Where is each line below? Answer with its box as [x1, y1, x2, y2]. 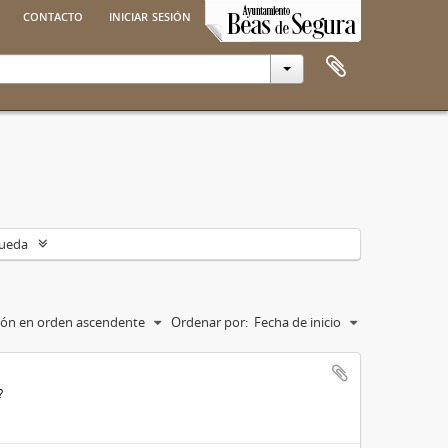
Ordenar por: [171, 312, 248, 331]
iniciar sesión [109, 4, 191, 26]
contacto [23, 4, 83, 26]
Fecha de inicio [254, 312, 341, 331]
